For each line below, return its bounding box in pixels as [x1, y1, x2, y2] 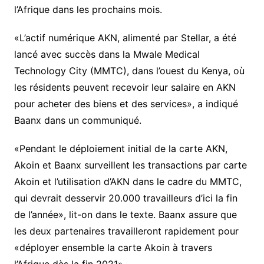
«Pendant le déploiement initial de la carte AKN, [14, 142, 227, 154]
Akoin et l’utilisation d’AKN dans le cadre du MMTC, [14, 175, 242, 187]
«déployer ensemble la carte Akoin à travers [14, 241, 212, 253]
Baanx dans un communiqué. [14, 114, 141, 126]
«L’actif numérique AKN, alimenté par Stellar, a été [14, 31, 236, 44]
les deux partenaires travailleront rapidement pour [14, 225, 239, 237]
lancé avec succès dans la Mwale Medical [14, 48, 200, 60]
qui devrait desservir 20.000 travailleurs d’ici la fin [14, 192, 237, 204]
